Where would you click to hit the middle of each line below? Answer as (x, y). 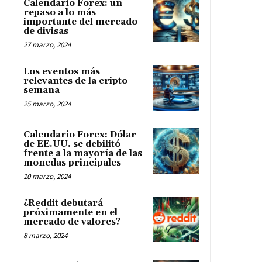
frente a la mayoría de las (83, 153)
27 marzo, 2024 (47, 44)
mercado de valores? (72, 222)
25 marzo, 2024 (47, 104)
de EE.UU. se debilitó (72, 144)
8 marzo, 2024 (45, 235)
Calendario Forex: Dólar (80, 135)
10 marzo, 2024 (47, 176)
